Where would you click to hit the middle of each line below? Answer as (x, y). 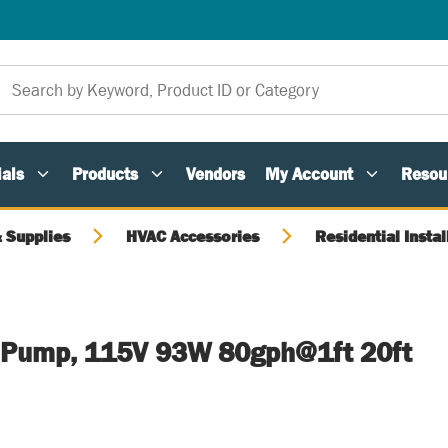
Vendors (215, 174)
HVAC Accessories (192, 236)
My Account (309, 174)
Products (105, 174)
